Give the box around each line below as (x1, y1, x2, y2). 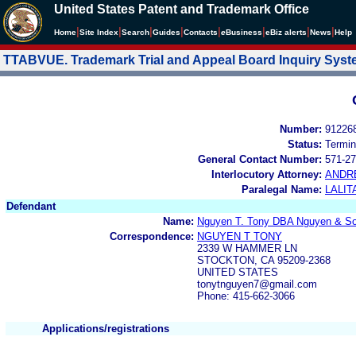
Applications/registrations (42, 322, 169, 335)
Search (122, 28, 149, 37)
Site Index (79, 28, 118, 37)
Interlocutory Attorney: (211, 168, 322, 180)
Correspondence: (110, 230, 194, 242)
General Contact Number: (198, 153, 322, 165)
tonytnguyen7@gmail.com (197, 277, 317, 290)
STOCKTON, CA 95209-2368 (197, 253, 331, 266)
